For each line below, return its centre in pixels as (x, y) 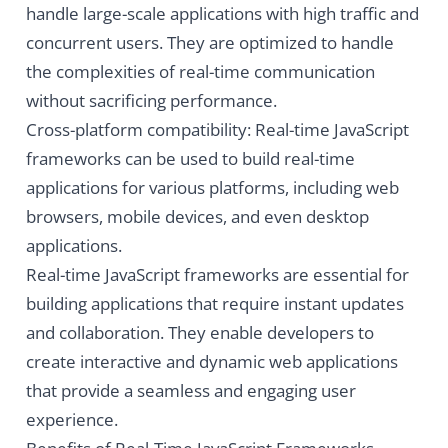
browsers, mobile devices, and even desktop (197, 217)
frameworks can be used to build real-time (190, 159)
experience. (71, 420)
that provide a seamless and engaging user (190, 391)
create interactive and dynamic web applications (211, 362)
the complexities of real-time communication (200, 72)
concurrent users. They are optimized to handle (209, 43)
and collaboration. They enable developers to (199, 333)
